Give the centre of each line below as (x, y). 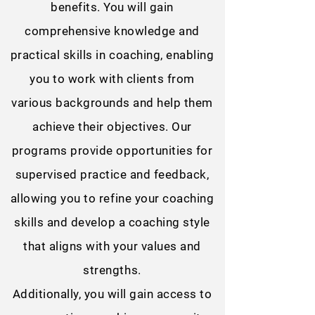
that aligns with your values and (112, 246)
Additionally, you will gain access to (112, 294)
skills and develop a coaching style (112, 222)
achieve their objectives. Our (112, 127)
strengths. (112, 270)
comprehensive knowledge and (112, 31)
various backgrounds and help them (112, 103)
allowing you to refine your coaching (112, 198)
